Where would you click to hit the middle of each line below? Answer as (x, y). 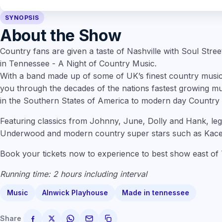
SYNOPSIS (22, 18)
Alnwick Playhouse (75, 193)
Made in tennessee (156, 193)
